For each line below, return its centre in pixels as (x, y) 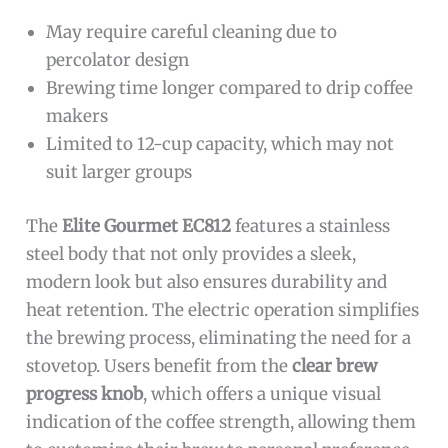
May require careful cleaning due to (192, 32)
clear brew (335, 365)
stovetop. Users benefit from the (159, 365)
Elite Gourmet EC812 (147, 225)
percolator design (118, 60)
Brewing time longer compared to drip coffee (230, 88)
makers (77, 116)
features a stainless (311, 225)
